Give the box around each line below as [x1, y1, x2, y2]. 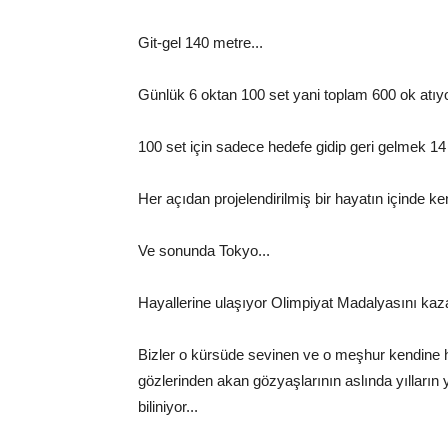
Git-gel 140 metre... [138, 34, 263, 51]
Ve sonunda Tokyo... [138, 242, 270, 259]
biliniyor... [138, 398, 198, 415]
